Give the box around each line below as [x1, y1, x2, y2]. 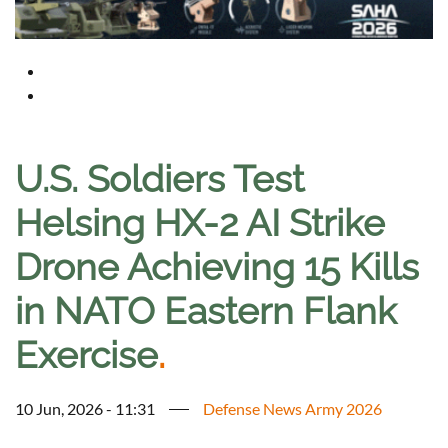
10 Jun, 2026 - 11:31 [15, 399, 155, 419]
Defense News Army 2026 [203, 399, 382, 419]
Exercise [15, 333, 158, 378]
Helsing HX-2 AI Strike [15, 201, 385, 246]
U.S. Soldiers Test [15, 157, 304, 202]
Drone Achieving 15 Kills [15, 245, 419, 290]
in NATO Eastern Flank [15, 289, 397, 334]
